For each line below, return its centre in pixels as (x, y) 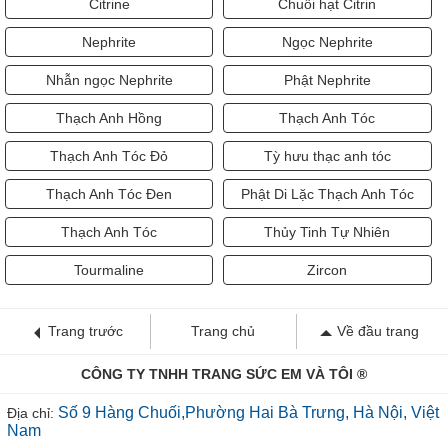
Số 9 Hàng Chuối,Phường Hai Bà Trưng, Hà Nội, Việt (248, 413)
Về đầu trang (378, 331)
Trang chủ (223, 331)
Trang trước (86, 331)
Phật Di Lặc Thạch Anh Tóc (327, 194)
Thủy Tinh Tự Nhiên (327, 232)
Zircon (327, 270)
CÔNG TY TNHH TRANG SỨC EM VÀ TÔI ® (224, 374)
